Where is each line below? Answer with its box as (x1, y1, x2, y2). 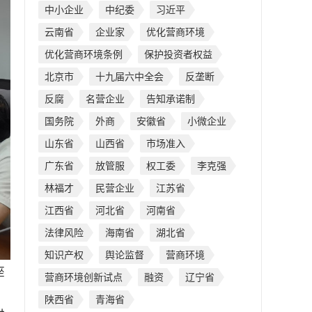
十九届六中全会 (95, 71, 164, 82)
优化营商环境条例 (45, 49, 123, 60)
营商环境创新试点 (45, 272, 123, 283)
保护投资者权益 (144, 49, 212, 60)
